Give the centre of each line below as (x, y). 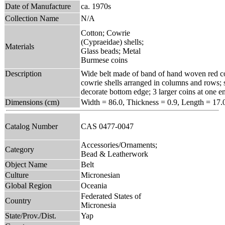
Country (18, 200)
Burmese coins (104, 60)
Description (23, 73)
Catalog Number (31, 126)
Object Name (26, 164)
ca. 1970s (96, 6)
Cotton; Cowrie (105, 33)
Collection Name (32, 18)
